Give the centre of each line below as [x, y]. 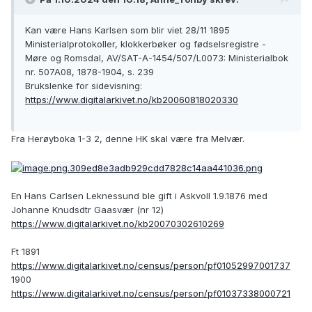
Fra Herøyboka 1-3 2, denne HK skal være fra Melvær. [128, 139]
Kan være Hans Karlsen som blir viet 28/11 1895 [127, 30]
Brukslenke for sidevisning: [84, 86]
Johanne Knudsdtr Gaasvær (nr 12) [87, 209]
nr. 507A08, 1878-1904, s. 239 [89, 72]
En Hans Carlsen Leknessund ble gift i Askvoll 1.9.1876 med [139, 195]
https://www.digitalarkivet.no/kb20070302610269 [118, 223]
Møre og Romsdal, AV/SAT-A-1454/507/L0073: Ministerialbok [157, 58]
